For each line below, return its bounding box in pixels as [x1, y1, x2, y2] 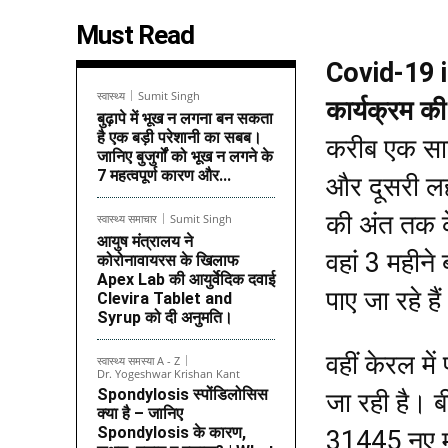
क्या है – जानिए [97, 404, 183, 424]
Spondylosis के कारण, [97, 423, 246, 443]
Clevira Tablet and [97, 289, 232, 309]
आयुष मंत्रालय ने [97, 232, 193, 252]
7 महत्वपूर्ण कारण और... [97, 166, 231, 186]
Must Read [76, 20, 194, 51]
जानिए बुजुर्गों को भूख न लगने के [97, 147, 273, 167]
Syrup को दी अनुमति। [97, 308, 233, 328]
